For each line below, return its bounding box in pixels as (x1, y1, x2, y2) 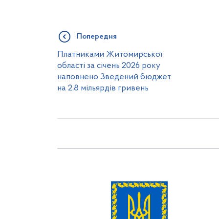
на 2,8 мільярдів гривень (57, 84, 149, 92)
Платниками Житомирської (57, 50, 162, 59)
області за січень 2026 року (57, 62, 160, 70)
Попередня (77, 33, 117, 41)
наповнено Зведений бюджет (57, 73, 171, 81)
